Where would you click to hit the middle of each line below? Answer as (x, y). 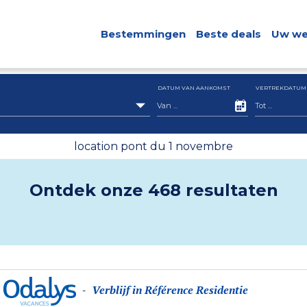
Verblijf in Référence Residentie (170, 290)
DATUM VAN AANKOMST (194, 88)
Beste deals (228, 34)
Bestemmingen (143, 34)
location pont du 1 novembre (153, 146)
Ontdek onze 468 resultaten (153, 190)
